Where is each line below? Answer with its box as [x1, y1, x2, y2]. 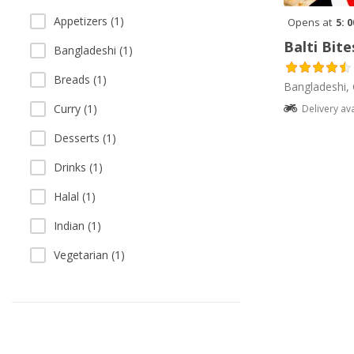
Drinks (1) [54, 160, 103, 175]
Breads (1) [54, 72, 107, 87]
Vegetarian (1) [54, 247, 125, 262]
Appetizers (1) [54, 13, 124, 28]
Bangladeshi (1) [54, 43, 133, 58]
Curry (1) [54, 101, 97, 116]
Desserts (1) [54, 130, 116, 145]
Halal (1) [54, 189, 96, 204]
